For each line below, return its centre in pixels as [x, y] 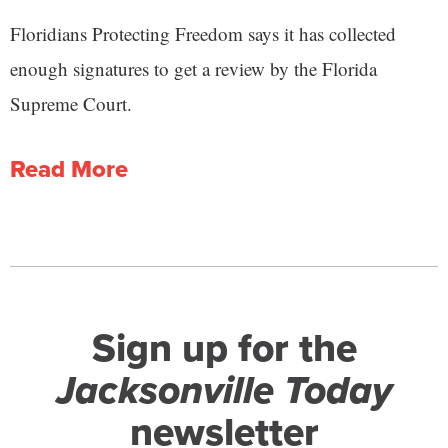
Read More [69, 169]
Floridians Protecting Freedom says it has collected [203, 34]
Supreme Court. [71, 104]
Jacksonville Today [224, 390]
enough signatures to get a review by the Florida [193, 69]
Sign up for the [224, 348]
